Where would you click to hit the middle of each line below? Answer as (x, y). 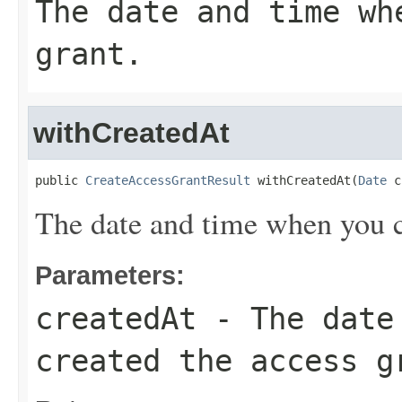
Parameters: (110, 275)
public (60, 180)
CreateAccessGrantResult (168, 180)
